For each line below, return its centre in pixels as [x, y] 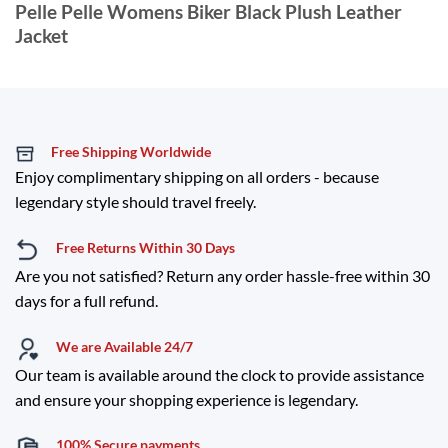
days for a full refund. [86, 301]
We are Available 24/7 [124, 346]
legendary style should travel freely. [135, 202]
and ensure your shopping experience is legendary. [186, 399]
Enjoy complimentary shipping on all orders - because [196, 177]
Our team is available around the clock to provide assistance [219, 374]
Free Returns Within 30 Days [145, 248]
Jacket [41, 36]
